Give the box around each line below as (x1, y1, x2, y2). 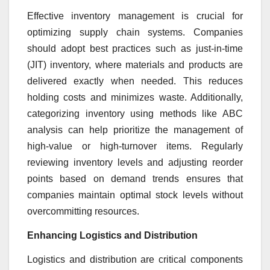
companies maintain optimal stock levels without (27, 190, 243, 201)
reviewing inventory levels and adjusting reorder (27, 157, 243, 168)
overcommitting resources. (27, 206, 139, 217)
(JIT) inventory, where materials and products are (27, 60, 243, 71)
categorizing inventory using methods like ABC (27, 108, 243, 119)
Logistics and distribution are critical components (27, 254, 243, 265)
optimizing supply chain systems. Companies (27, 27, 243, 38)
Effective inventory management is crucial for (27, 11, 243, 22)
